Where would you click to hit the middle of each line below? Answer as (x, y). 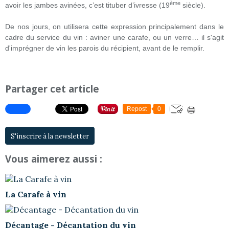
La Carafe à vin (36, 194)
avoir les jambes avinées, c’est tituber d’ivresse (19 (87, 5)
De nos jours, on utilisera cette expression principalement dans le (114, 27)
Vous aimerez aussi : (54, 159)
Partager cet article (52, 89)
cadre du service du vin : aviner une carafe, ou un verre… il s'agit (114, 37)
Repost (137, 109)
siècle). (193, 5)
